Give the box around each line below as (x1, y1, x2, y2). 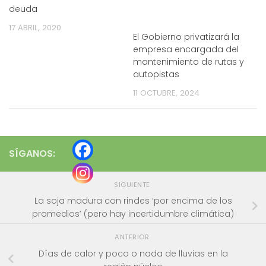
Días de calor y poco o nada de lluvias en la (38, 247, 228, 259)
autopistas (133, 68, 179, 80)
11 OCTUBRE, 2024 (133, 87, 199, 99)
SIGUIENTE (114, 179, 152, 189)
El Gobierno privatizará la (133, 30, 239, 43)
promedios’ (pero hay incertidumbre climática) (32, 208, 234, 220)
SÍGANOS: (9, 146, 55, 160)
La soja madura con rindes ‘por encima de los (34, 195, 232, 207)
